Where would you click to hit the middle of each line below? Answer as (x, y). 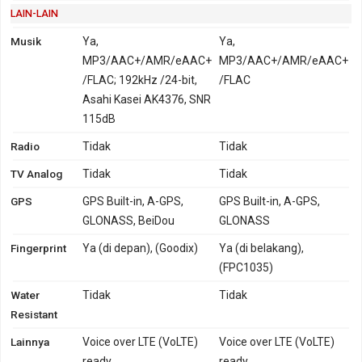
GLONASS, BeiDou (129, 220)
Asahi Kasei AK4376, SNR (147, 99)
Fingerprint (38, 248)
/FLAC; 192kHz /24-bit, (140, 80)
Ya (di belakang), (262, 248)
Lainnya (30, 341)
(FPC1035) (246, 267)
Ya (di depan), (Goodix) (141, 248)
